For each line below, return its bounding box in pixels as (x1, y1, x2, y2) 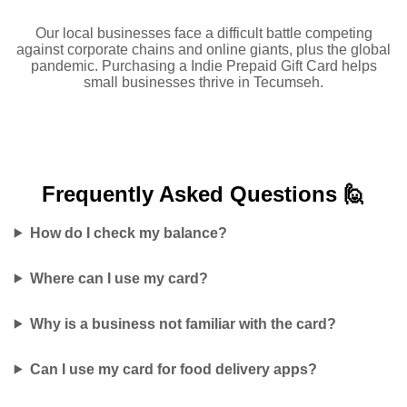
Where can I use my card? (29, 270, 208, 286)
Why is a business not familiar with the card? (29, 315, 336, 332)
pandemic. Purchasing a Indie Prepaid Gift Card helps (30, 57, 377, 74)
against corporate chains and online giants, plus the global (16, 41, 391, 57)
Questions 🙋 (230, 181, 365, 206)
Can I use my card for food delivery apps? (29, 361, 317, 377)
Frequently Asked (42, 181, 230, 206)
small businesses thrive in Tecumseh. (84, 74, 323, 90)
